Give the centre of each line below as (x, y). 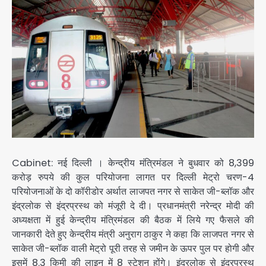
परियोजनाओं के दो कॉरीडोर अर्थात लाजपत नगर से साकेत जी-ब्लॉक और (133, 191)
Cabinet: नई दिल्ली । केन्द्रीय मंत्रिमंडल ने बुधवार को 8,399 (133, 163)
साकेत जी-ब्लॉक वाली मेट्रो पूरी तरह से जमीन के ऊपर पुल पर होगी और (133, 248)
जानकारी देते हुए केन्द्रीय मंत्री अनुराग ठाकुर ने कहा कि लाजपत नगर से (133, 234)
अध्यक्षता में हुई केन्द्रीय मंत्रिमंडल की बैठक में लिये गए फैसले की (133, 220)
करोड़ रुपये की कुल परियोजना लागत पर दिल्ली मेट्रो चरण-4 (133, 177)
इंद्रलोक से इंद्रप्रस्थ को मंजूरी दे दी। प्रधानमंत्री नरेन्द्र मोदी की (133, 205)
